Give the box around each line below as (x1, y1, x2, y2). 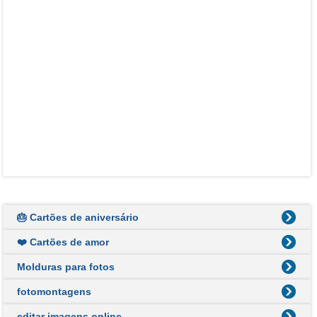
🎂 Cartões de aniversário (16, 211, 139, 223)
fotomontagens (16, 285, 91, 297)
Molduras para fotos (16, 260, 115, 272)
